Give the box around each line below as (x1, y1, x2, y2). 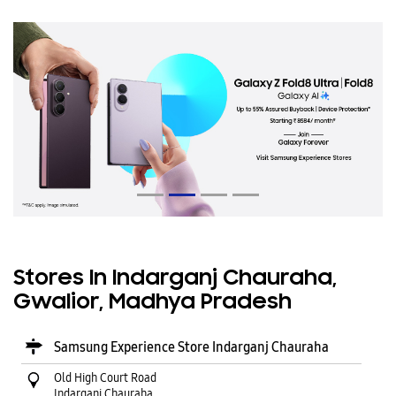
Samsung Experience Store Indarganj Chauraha (54, 338, 329, 355)
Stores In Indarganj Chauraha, (13, 266, 337, 291)
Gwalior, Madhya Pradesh (13, 290, 292, 315)
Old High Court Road (54, 369, 156, 385)
